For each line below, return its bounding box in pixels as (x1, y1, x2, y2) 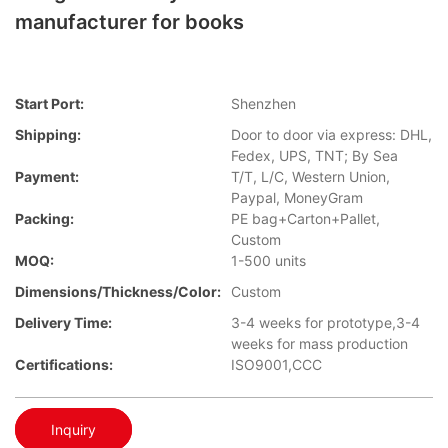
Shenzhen (231, 95, 296, 113)
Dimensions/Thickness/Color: (15, 283, 221, 301)
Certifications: (15, 356, 113, 374)
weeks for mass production (231, 335, 408, 353)
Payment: (15, 168, 79, 186)
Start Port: (15, 95, 84, 113)
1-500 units (231, 252, 306, 270)
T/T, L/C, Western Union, (231, 168, 390, 186)
